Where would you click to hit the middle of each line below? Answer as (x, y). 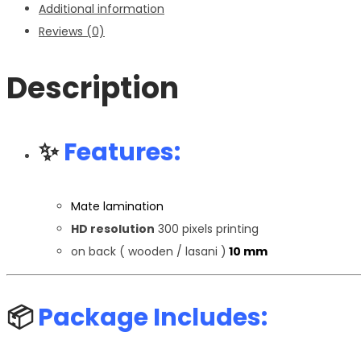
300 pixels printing (207, 229)
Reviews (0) (72, 32)
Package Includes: (153, 318)
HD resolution (113, 229)
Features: (122, 153)
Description (93, 89)
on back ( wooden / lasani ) (149, 252)
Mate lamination (117, 207)
